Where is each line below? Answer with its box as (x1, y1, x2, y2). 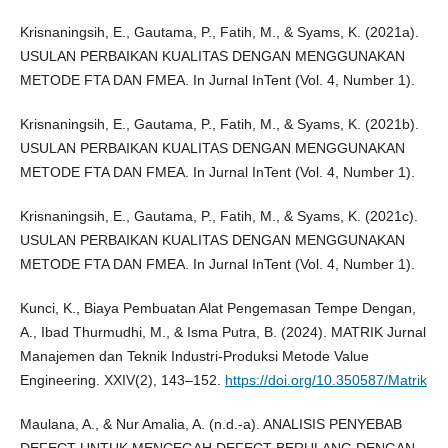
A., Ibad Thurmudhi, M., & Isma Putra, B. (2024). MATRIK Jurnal (19, 324, 426, 341)
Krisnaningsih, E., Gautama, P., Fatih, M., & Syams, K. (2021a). (19, 24, 419, 41)
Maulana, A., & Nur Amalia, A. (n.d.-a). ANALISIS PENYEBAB (19, 416, 402, 433)
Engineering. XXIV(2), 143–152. (19, 372, 225, 389)
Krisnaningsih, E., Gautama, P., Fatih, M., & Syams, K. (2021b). (19, 116, 419, 133)
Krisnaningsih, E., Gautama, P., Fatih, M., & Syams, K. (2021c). (19, 208, 418, 225)
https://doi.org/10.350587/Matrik (224, 372, 427, 389)
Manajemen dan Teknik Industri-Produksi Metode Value (19, 348, 369, 365)
